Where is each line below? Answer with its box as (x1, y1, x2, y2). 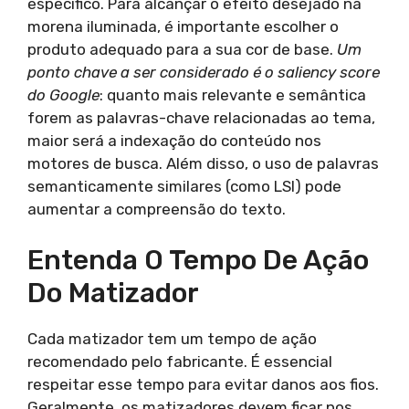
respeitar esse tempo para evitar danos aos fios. (27, 375, 379, 393)
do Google (27, 85, 100, 104)
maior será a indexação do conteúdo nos (27, 131, 321, 150)
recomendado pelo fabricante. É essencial (27, 352, 332, 371)
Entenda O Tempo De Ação (27, 244, 369, 277)
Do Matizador (27, 277, 199, 309)
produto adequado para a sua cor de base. (27, 39, 337, 58)
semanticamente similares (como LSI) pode (27, 176, 341, 195)
